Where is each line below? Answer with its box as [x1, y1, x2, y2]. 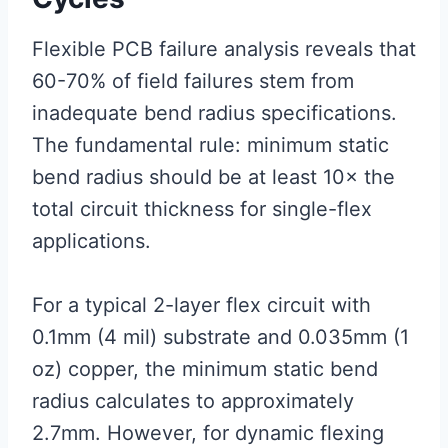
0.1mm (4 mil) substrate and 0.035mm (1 [32, 325, 409, 350]
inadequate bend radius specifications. [32, 101, 397, 126]
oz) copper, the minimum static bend [32, 357, 378, 382]
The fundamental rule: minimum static [32, 133, 389, 158]
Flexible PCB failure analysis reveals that [32, 37, 416, 62]
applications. [32, 229, 151, 254]
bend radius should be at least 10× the [32, 165, 395, 190]
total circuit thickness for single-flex [32, 197, 372, 222]
